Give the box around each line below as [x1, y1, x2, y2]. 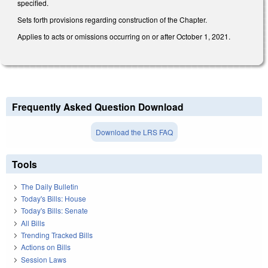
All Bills [21, 217, 45, 228]
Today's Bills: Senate [21, 205, 88, 216]
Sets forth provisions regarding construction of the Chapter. [17, 14, 209, 25]
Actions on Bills [21, 242, 71, 252]
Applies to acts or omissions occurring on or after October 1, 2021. [17, 31, 230, 41]
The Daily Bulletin [21, 181, 78, 191]
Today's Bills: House [21, 193, 86, 203]
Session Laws [21, 254, 66, 264]
